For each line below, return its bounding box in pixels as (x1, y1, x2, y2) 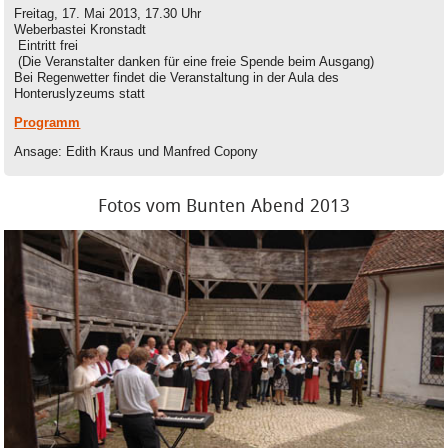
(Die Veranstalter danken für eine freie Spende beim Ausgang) (14, 53, 379, 69)
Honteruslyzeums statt (14, 85, 146, 101)
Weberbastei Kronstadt (14, 21, 147, 37)
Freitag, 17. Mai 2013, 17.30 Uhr (14, 5, 206, 21)
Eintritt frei (14, 37, 79, 53)
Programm (14, 114, 81, 130)
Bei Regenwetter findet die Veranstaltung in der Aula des (14, 69, 340, 85)
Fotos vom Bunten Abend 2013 (98, 196, 350, 216)
